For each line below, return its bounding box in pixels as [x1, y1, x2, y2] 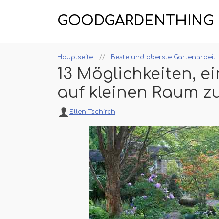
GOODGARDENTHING [57, 13, 214, 29]
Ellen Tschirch [69, 109, 115, 115]
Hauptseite [57, 54, 93, 61]
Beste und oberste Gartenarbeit [111, 54, 216, 61]
